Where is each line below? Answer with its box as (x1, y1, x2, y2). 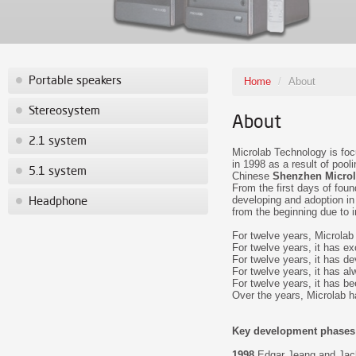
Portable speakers (29, 75, 122, 88)
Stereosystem (29, 105, 100, 118)
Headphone (29, 195, 87, 209)
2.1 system (29, 135, 87, 149)
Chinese (232, 170, 273, 183)
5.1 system (29, 165, 87, 179)
